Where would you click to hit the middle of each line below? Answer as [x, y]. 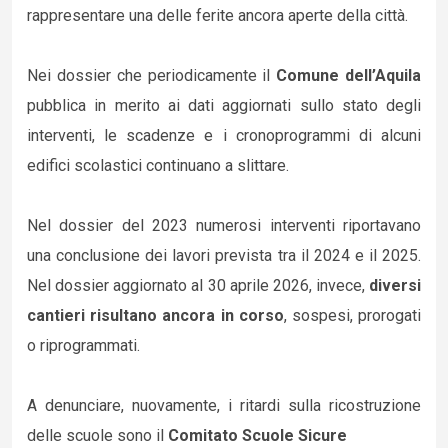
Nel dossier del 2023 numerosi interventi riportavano [224, 225]
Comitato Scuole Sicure [257, 435]
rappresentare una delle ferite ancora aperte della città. [217, 15]
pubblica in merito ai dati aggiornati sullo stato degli [224, 105]
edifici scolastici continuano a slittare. [158, 165]
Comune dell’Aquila [346, 75]
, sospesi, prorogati [352, 315]
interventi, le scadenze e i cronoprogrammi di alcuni [224, 135]
